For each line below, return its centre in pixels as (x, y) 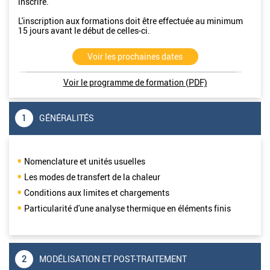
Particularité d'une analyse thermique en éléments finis (128, 208)
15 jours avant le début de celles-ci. (84, 30)
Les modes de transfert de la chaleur (93, 177)
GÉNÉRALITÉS (67, 118)
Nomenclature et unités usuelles (85, 161)
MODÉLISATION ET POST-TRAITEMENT (113, 259)
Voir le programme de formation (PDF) (135, 82)
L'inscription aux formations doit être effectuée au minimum (130, 21)
